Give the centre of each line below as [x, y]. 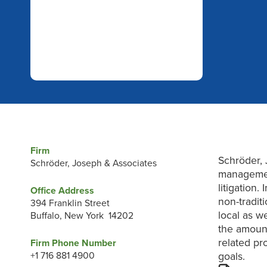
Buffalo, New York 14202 [82, 215]
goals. [232, 257]
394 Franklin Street [70, 203]
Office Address [62, 190]
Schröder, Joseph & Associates [93, 164]
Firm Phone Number [73, 243]
